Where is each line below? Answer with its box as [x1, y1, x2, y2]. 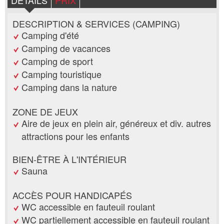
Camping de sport [21, 54, 93, 67]
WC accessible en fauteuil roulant [21, 200, 155, 213]
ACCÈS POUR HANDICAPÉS [12, 188, 132, 202]
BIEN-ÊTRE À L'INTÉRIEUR [12, 152, 126, 165]
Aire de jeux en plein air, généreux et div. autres [21, 116, 211, 129]
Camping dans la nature [21, 80, 117, 93]
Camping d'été [21, 28, 79, 42]
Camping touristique [21, 67, 101, 80]
